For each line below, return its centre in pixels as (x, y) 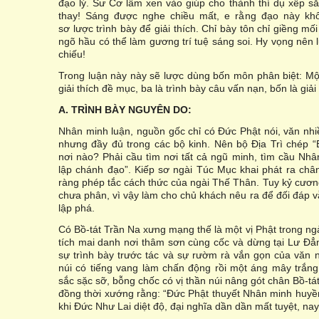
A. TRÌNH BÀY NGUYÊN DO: (125, 110)
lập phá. (77, 208)
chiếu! (72, 54)
